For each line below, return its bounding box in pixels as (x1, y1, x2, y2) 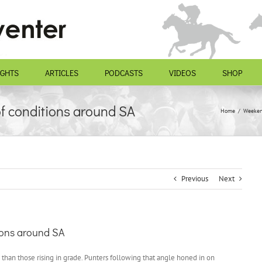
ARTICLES (45, 67, 78, 78)
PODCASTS (105, 67, 143, 78)
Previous (181, 174, 208, 184)
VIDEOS (169, 67, 196, 78)
